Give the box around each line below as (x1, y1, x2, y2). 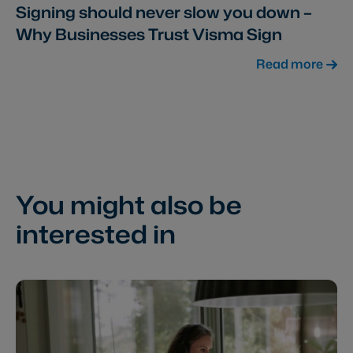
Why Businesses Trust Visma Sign (16, 22, 282, 45)
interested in (16, 216, 176, 252)
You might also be (16, 187, 242, 223)
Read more (255, 54, 323, 72)
